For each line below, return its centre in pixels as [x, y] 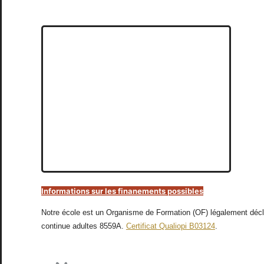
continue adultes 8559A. [83, 226]
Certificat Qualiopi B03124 [170, 226]
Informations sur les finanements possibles [122, 191]
